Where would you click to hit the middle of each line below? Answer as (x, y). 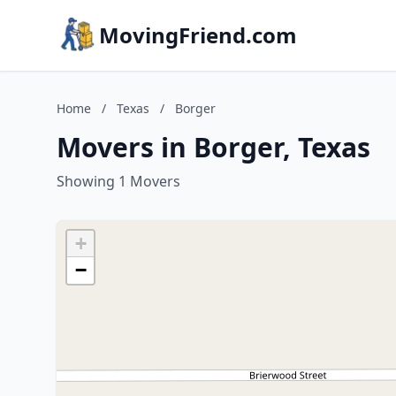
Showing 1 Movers (118, 181)
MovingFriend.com (198, 35)
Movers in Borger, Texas (213, 147)
